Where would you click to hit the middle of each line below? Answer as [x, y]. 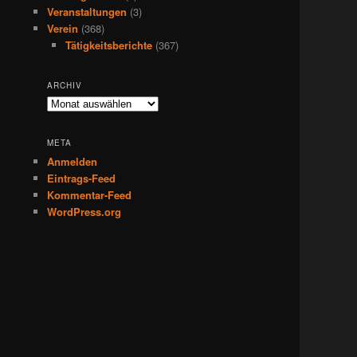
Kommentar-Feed [90, 194]
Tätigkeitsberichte [108, 45]
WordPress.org [84, 211]
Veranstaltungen [87, 12]
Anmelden [73, 161]
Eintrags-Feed [82, 178]
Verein [63, 29]
